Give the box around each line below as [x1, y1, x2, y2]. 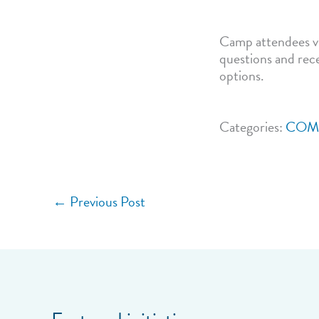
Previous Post [67, 190, 145, 212]
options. [219, 64, 264, 86]
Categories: [219, 115, 286, 137]
